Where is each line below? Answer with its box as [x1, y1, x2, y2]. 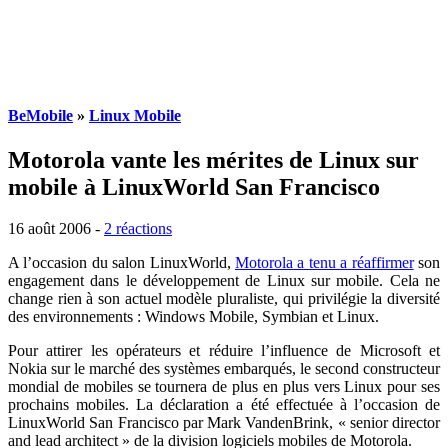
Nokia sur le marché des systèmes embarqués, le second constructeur [8, 360, 440, 378]
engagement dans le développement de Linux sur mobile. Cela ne [8, 272, 440, 290]
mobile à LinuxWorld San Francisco [8, 173, 380, 200]
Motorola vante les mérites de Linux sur [8, 146, 419, 173]
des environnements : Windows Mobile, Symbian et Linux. [8, 308, 379, 326]
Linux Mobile [89, 107, 181, 125]
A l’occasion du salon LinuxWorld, [8, 254, 235, 272]
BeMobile [8, 107, 73, 125]
